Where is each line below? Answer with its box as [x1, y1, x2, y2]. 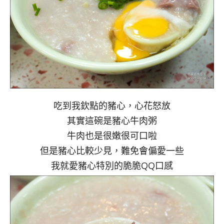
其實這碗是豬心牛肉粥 [67, 114, 157, 127]
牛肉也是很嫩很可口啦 [67, 129, 157, 142]
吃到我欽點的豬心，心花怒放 [53, 99, 170, 112]
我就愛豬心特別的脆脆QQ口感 [51, 159, 173, 172]
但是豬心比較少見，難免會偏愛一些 [40, 144, 184, 157]
